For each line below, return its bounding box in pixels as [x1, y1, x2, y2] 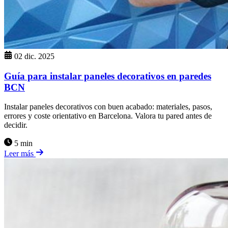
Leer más [4, 149, 36, 158]
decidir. [4, 121, 27, 130]
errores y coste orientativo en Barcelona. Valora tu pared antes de [4, 111, 212, 121]
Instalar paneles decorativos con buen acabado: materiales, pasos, [4, 102, 212, 111]
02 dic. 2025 [14, 52, 54, 61]
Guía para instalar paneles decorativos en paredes [4, 70, 211, 81]
